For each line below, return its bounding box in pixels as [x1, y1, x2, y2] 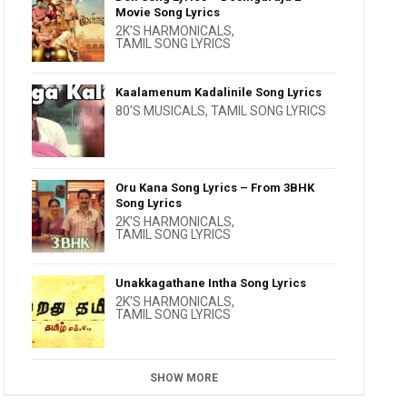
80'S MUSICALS [115, 104, 206, 118]
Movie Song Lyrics [115, 5, 221, 19]
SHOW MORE [150, 372, 219, 384]
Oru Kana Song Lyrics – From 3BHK [115, 181, 315, 194]
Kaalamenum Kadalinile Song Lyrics [115, 85, 323, 99]
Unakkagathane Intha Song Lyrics [115, 276, 307, 290]
